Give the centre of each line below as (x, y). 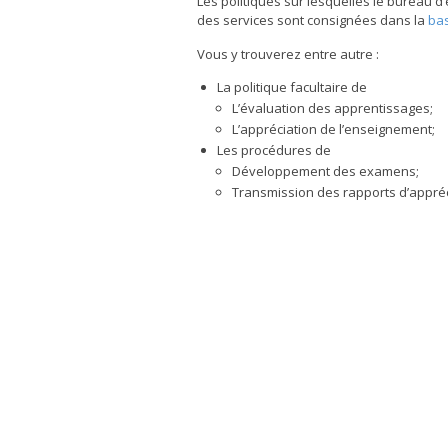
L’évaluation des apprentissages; (332, 108)
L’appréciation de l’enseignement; (333, 129)
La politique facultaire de (292, 87)
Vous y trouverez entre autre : (288, 54)
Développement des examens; (325, 171)
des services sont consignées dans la (312, 20)
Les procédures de (274, 150)
